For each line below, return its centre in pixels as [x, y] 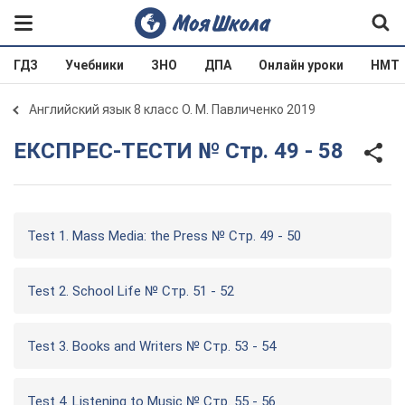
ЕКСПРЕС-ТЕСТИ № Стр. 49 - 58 [185, 151]
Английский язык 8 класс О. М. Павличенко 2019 [172, 109]
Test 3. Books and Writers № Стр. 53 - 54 [151, 346]
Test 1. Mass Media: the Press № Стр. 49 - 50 [164, 236]
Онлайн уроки [301, 65]
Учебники [94, 65]
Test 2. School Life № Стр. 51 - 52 [131, 291]
